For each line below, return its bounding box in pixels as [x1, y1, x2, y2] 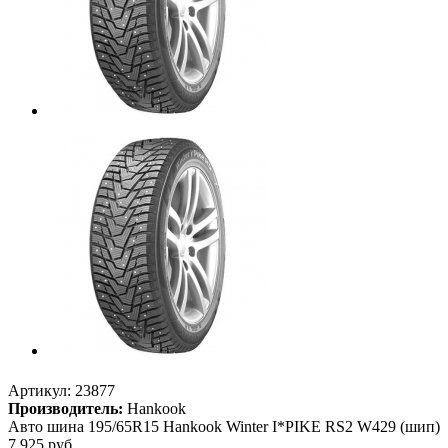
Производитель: [8, 400, 123, 418]
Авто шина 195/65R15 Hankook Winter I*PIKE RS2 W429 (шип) [8, 418, 440, 436]
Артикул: [8, 382, 71, 400]
